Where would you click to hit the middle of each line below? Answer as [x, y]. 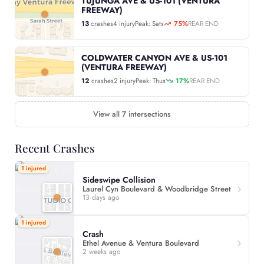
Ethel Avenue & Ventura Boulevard [141, 243]
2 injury [125, 81]
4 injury [124, 24]
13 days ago [101, 197]
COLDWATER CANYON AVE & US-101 [154, 58]
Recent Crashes [55, 148]
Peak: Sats [149, 24]
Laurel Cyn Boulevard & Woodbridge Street [157, 189]
